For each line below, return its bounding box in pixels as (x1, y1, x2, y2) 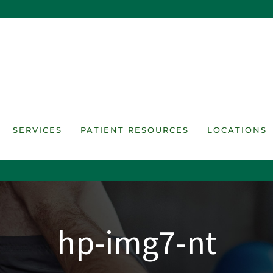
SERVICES (12, 124, 62, 135)
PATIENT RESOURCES (80, 124, 189, 135)
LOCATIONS (207, 124, 267, 135)
